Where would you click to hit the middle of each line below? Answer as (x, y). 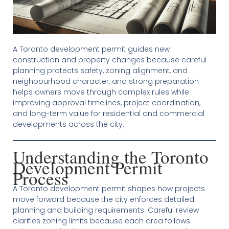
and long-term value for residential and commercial (108, 114)
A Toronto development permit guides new (91, 49)
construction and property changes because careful (109, 60)
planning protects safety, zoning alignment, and (100, 71)
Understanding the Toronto (110, 157)
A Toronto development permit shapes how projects (109, 189)
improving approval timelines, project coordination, (106, 103)
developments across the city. (68, 124)
